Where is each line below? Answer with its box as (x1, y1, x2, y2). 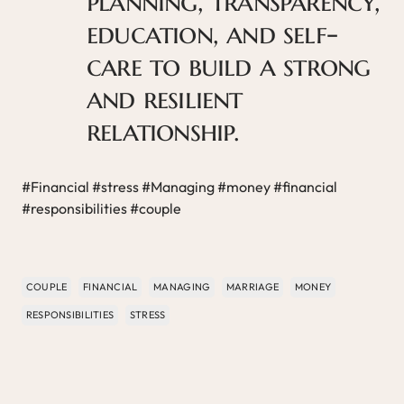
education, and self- (87, 14, 337, 51)
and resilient (87, 79, 243, 116)
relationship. (87, 112, 240, 149)
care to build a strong (87, 47, 371, 84)
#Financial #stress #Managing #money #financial (22, 177, 337, 196)
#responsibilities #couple (22, 198, 181, 217)
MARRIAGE (225, 280, 280, 293)
